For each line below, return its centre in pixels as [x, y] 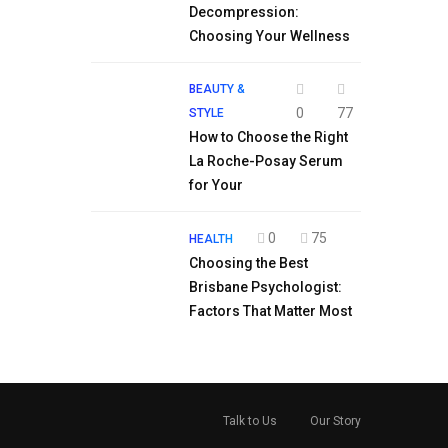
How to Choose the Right [268, 137]
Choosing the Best [248, 263]
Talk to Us [250, 421]
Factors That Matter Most [270, 311]
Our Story [335, 421]
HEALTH [211, 239]
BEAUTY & [217, 89]
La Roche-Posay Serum [266, 161]
